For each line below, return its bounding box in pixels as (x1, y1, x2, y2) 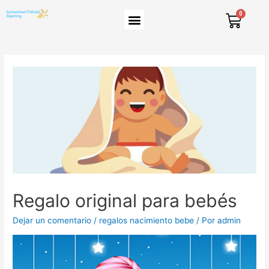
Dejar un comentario (13, 216, 92, 226)
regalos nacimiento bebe (99, 216, 195, 226)
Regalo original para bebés (13, 190, 238, 212)
